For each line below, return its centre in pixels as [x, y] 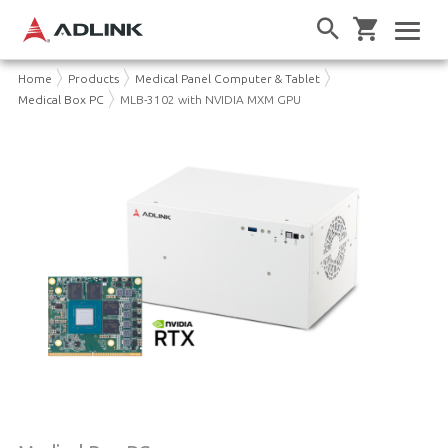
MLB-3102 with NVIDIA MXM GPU [210, 99]
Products [93, 78]
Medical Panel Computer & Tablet [227, 78]
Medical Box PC [60, 99]
